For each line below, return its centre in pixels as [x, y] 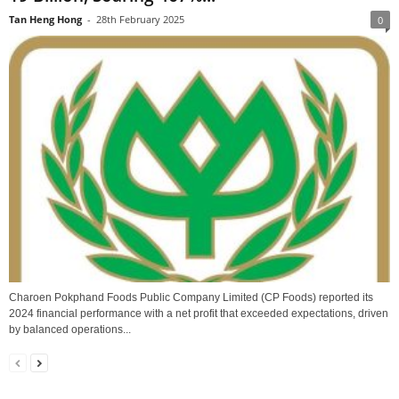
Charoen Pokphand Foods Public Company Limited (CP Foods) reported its [191, 297]
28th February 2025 [140, 19]
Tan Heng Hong [45, 19]
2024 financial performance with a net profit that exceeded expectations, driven [199, 313]
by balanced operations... [70, 329]
